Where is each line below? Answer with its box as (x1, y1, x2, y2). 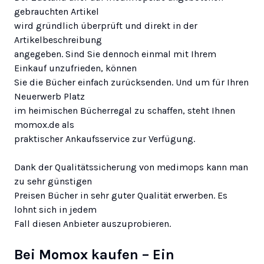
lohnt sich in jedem (14, 203, 97, 215)
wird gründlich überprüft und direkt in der (14, 19, 197, 31)
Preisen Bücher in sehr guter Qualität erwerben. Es (14, 189, 227, 201)
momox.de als (14, 118, 74, 130)
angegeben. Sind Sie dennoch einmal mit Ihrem (14, 48, 216, 60)
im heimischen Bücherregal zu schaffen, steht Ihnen (14, 104, 235, 116)
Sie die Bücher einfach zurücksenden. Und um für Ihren (14, 76, 249, 88)
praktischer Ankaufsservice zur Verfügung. (14, 133, 195, 144)
